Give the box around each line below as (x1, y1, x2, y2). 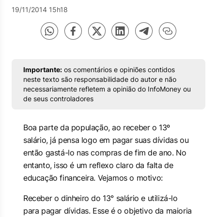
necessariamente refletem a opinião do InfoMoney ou (23, 85, 191, 93)
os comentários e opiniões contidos (62, 65, 175, 74)
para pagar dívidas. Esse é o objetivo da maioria (23, 206, 192, 216)
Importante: (23, 65, 62, 74)
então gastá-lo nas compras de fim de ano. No (23, 148, 186, 157)
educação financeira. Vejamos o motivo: (23, 173, 163, 183)
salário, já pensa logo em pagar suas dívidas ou (23, 135, 189, 145)
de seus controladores (23, 94, 93, 103)
